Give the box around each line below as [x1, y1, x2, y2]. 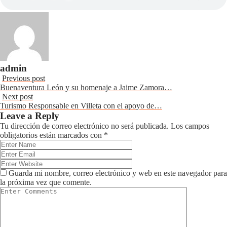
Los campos [171, 122, 209, 130]
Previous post [2, 74, 45, 83]
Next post [2, 92, 33, 101]
